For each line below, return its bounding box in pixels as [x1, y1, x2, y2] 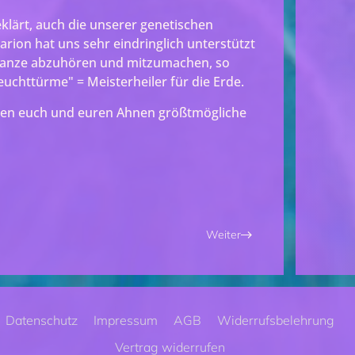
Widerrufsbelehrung [216, 312, 334, 328]
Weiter [205, 227, 241, 242]
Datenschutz [5, 312, 78, 328]
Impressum [93, 312, 158, 328]
